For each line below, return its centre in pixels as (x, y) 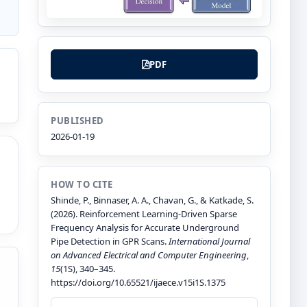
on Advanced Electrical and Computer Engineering (149, 255)
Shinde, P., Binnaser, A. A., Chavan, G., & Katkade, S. (152, 200)
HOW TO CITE (82, 185)
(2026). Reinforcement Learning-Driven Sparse (144, 214)
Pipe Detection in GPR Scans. (110, 242)
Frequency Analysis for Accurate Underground (145, 228)
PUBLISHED (77, 121)
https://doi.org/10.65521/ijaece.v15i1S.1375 (138, 283)
